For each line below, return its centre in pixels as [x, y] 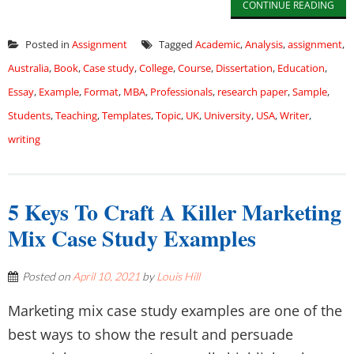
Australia [28, 68]
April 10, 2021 [106, 276]
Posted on [47, 276]
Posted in [47, 44]
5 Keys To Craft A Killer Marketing [175, 212]
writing [24, 139]
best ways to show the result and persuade [151, 334]
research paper [252, 92]
